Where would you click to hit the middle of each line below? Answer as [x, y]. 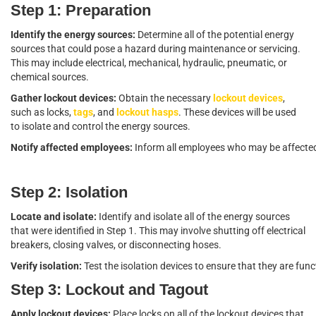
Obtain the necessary [165, 98]
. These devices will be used [237, 113]
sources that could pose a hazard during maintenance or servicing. [156, 49]
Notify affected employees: [73, 148]
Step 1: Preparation [81, 11]
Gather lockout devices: [63, 98]
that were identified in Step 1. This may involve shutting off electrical [158, 231]
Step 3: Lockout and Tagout [109, 290]
